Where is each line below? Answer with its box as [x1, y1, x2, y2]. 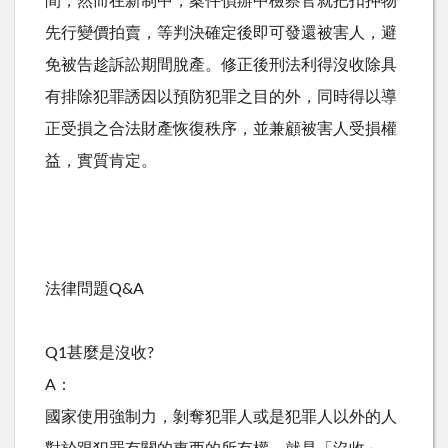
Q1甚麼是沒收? [45, 344, 154, 361]
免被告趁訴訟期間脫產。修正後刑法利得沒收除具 [45, 56, 397, 73]
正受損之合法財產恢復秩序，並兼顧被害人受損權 [45, 120, 397, 137]
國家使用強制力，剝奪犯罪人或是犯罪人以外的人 [45, 408, 397, 425]
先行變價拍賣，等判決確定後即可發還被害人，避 [45, 24, 397, 41]
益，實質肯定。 [45, 152, 157, 169]
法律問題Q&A [45, 280, 144, 297]
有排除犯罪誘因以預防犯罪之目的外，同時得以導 [45, 88, 397, 105]
